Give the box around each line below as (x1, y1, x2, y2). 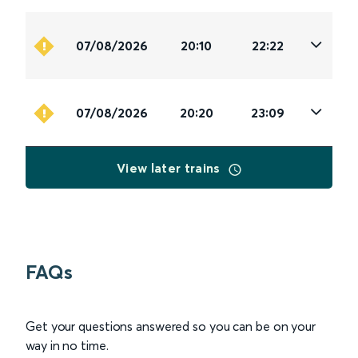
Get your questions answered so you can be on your (26, 318, 316, 335)
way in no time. (26, 337, 109, 354)
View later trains (117, 160, 224, 177)
